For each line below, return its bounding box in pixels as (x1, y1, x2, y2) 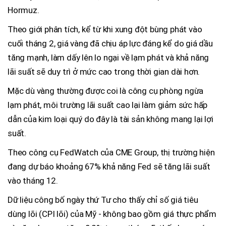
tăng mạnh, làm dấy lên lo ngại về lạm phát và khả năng (8, 52, 209, 63)
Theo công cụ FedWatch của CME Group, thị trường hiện (8, 147, 215, 158)
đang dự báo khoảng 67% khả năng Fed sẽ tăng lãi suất (8, 161, 210, 172)
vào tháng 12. (8, 176, 58, 186)
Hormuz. (8, 5, 39, 16)
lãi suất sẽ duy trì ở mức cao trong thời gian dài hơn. (8, 67, 200, 77)
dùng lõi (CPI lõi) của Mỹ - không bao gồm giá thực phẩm (8, 209, 216, 219)
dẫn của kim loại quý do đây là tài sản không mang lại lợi (8, 114, 213, 125)
